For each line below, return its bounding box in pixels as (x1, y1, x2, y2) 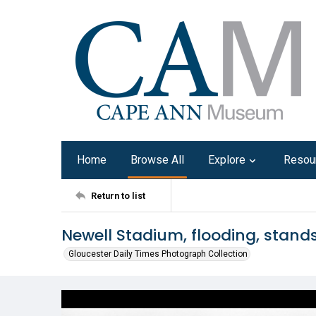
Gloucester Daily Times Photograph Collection (68, 249, 248, 259)
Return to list (91, 190, 145, 201)
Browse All (130, 153, 184, 166)
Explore (208, 153, 245, 166)
